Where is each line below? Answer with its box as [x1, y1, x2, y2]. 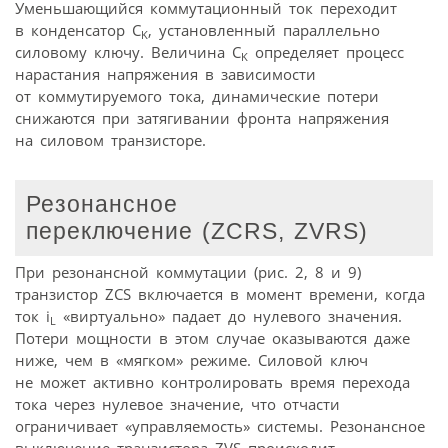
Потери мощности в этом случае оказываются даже [15, 327, 410, 348]
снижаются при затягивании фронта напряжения [15, 108, 389, 129]
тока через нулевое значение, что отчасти [15, 393, 340, 414]
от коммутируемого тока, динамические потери [15, 86, 379, 107]
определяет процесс [248, 42, 404, 63]
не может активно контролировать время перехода [15, 371, 410, 392]
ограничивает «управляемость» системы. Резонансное [15, 415, 425, 436]
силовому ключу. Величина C [15, 42, 241, 63]
